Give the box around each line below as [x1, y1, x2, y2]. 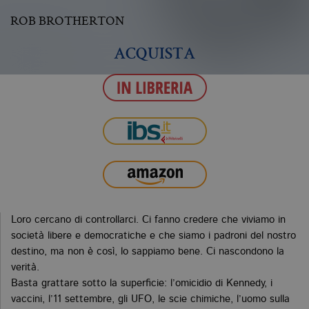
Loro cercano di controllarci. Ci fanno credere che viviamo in [11, 215, 286, 226]
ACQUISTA [114, 46, 195, 63]
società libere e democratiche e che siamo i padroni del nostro [11, 230, 296, 241]
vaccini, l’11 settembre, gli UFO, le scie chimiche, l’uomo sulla [11, 294, 290, 305]
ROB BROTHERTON [10, 11, 124, 29]
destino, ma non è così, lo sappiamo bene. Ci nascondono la [11, 246, 284, 257]
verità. [11, 262, 39, 273]
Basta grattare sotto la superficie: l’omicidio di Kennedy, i [11, 278, 272, 289]
